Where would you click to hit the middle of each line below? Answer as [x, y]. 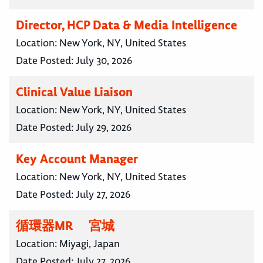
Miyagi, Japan [90, 244]
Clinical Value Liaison [74, 92]
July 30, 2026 [104, 61]
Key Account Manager [77, 159]
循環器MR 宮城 [65, 226]
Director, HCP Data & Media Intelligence [127, 25]
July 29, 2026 [104, 128]
